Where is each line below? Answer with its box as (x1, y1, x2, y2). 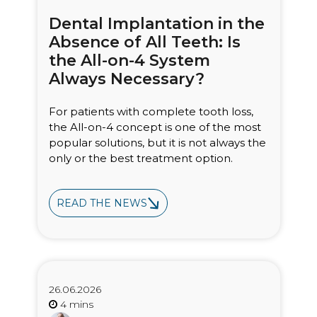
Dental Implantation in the (48, 14, 265, 34)
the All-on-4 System (48, 51, 210, 71)
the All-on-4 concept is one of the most (48, 120, 261, 134)
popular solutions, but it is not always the (48, 136, 266, 150)
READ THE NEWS (56, 197, 147, 210)
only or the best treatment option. (48, 151, 233, 166)
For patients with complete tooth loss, (48, 105, 253, 119)
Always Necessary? (48, 69, 204, 89)
